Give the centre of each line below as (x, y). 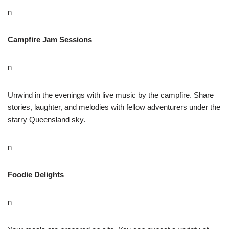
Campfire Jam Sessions (50, 39)
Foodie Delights (36, 174)
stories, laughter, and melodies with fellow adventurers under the (114, 107)
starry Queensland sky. (47, 119)
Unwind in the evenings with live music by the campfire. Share (111, 95)
